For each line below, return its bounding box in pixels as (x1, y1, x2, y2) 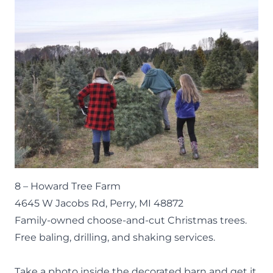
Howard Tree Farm (30, 180, 121, 192)
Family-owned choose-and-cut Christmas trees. (15, 214, 247, 226)
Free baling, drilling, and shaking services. (15, 231, 215, 243)
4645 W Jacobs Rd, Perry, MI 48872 (15, 197, 183, 209)
